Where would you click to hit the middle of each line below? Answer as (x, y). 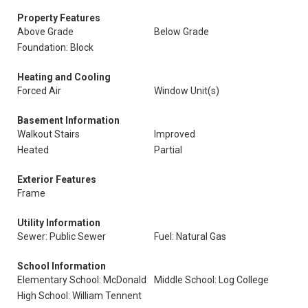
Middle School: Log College (211, 280)
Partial (168, 150)
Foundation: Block (55, 47)
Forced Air (39, 91)
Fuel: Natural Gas (190, 236)
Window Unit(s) (187, 91)
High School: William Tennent (79, 296)
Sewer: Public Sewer (62, 236)
